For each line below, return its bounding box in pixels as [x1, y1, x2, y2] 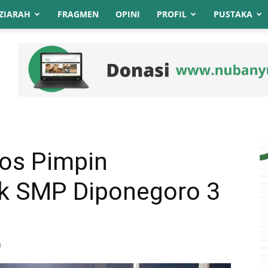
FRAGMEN [57, 8, 99, 20]
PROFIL [157, 8, 187, 20]
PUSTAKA [214, 8, 252, 20]
